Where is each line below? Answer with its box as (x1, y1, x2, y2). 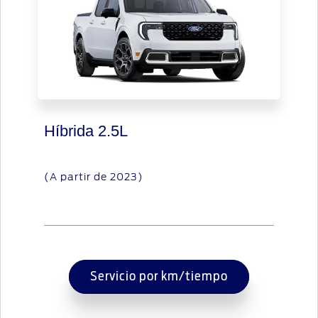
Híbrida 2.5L (44, 121, 128, 140)
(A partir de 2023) (44, 170, 144, 182)
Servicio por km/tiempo (89, 270, 228, 284)
